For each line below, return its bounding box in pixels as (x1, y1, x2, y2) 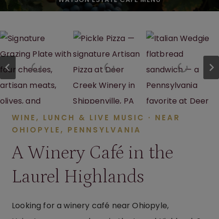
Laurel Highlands (12, 166, 144, 188)
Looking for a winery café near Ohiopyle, (12, 200, 169, 212)
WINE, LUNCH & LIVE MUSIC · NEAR (12, 112, 180, 123)
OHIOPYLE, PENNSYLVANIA (12, 125, 141, 135)
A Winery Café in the (12, 142, 173, 164)
